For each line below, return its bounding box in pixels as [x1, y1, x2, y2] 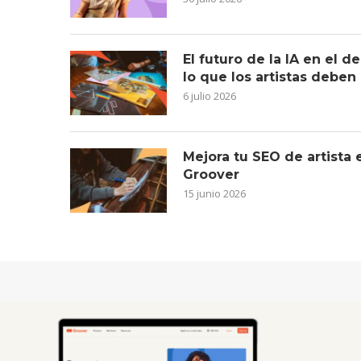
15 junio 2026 [183, 186, 246, 201]
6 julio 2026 [183, 89, 236, 104]
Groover [183, 167, 239, 183]
